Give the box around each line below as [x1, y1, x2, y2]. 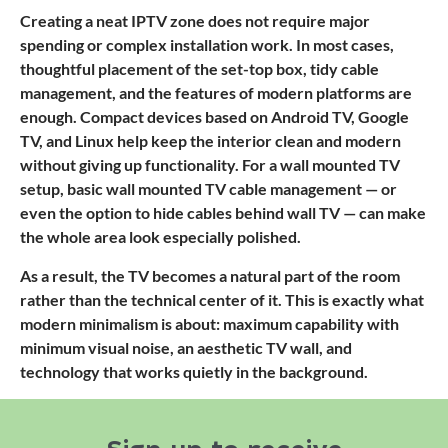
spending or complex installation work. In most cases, [20, 34, 394, 54]
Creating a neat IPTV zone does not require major [20, 10, 370, 30]
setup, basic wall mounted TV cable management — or [20, 178, 397, 198]
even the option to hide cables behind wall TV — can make [20, 202, 426, 222]
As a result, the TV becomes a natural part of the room [20, 265, 400, 285]
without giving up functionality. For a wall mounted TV [20, 154, 400, 174]
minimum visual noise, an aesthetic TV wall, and [20, 337, 352, 357]
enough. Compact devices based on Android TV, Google [20, 106, 409, 126]
